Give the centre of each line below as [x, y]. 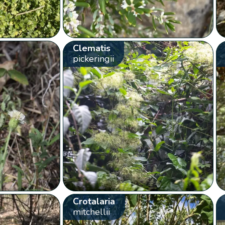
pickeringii [93, 59]
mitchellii [91, 212]
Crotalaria [94, 201]
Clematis [91, 48]
